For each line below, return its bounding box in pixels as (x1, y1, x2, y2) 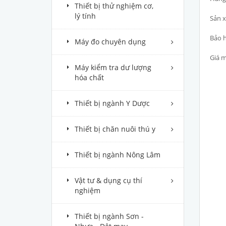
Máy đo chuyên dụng (75, 37, 146, 46)
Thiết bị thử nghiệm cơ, (75, 1, 153, 11)
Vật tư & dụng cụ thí (75, 176, 142, 185)
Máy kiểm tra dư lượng (75, 63, 151, 72)
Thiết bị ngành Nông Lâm (75, 150, 160, 159)
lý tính (75, 11, 96, 21)
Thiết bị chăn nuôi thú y (75, 124, 155, 134)
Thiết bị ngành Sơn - (75, 211, 144, 221)
